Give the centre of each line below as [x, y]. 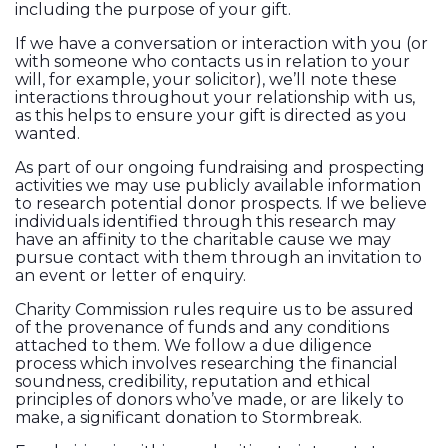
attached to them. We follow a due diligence [193, 346]
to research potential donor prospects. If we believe [221, 204]
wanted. [47, 134]
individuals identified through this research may [205, 222]
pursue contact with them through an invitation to [218, 258]
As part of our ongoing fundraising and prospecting [220, 168]
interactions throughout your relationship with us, [215, 98]
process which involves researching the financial [206, 364]
